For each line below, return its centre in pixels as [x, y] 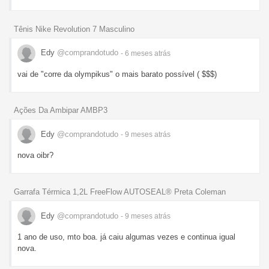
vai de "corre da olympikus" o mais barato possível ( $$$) [117, 74]
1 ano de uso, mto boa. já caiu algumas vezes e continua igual [126, 237]
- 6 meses [138, 53]
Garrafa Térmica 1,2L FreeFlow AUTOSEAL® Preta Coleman [120, 192]
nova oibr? [35, 156]
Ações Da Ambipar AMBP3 [61, 110]
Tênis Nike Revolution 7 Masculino [74, 29]
